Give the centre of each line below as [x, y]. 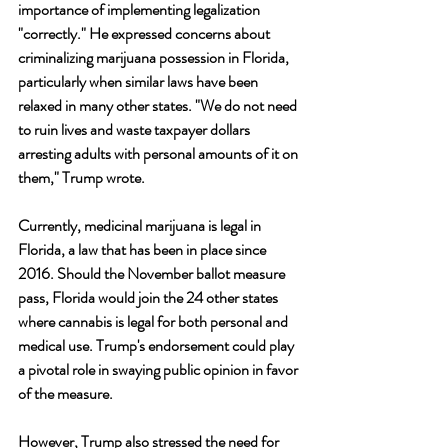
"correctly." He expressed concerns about [145, 33]
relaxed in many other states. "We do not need [159, 105]
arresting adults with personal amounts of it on [159, 153]
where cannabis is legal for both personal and [154, 321]
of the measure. [65, 393]
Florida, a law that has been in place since [143, 249]
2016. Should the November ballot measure [153, 273]
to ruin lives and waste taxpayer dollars [135, 129]
